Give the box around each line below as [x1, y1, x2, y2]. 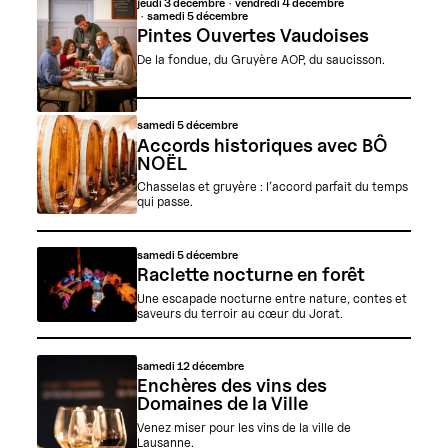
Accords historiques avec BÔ [136, 133, 388, 156]
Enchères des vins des [136, 373, 327, 396]
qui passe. [136, 194, 193, 210]
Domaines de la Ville [136, 391, 308, 414]
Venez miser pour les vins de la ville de [136, 419, 351, 435]
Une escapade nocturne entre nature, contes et [136, 290, 407, 306]
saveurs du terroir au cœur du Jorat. [136, 305, 343, 321]
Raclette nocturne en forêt [136, 262, 365, 285]
